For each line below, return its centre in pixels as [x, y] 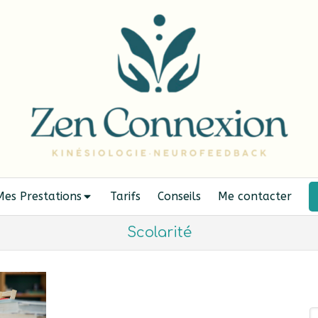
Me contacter [255, 196]
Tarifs [125, 196]
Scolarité [159, 232]
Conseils [179, 196]
